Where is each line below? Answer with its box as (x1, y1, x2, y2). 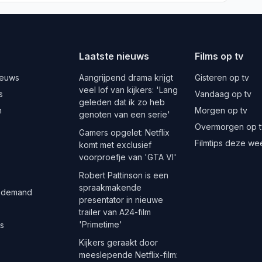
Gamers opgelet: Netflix (78, 127, 170, 138)
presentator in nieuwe (78, 195, 163, 205)
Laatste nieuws (78, 50, 149, 63)
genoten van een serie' (78, 109, 170, 120)
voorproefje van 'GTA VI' (78, 152, 177, 163)
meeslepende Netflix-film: (78, 250, 178, 260)
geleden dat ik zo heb (78, 97, 165, 108)
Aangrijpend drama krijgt (78, 73, 173, 83)
